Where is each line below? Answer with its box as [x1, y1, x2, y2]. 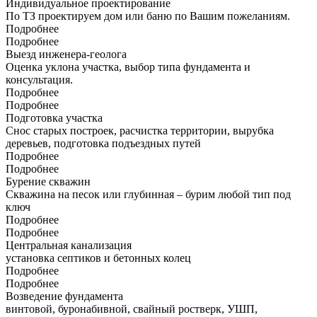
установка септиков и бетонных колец [6, 251, 191, 264]
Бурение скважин [6, 175, 91, 188]
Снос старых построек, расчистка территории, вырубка [6, 124, 274, 137]
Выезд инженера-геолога [6, 47, 127, 60]
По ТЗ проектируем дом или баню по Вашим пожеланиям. [6, 9, 290, 22]
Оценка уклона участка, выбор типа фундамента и [6, 60, 250, 73]
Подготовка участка [6, 111, 103, 124]
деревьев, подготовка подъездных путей [6, 137, 201, 149]
